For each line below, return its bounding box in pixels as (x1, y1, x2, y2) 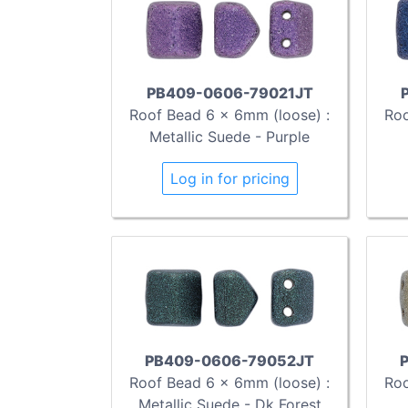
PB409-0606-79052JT (145, 352, 314, 371)
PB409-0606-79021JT (146, 83, 313, 102)
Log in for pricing (169, 168, 290, 188)
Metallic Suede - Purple (149, 127, 310, 146)
